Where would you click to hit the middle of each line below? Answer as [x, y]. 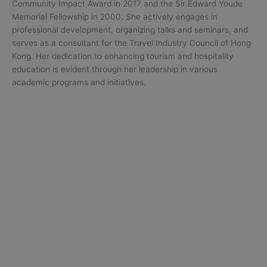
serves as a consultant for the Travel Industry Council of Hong [131, 43]
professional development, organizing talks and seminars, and [130, 30]
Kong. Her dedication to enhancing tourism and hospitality [123, 56]
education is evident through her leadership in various [115, 69]
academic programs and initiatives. [79, 82]
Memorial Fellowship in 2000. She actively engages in [115, 16]
